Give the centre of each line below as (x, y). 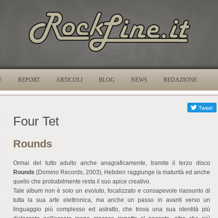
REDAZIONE (180, 80)
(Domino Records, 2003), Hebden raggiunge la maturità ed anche (122, 173)
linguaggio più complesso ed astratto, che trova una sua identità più (112, 209)
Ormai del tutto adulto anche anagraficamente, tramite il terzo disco (112, 163)
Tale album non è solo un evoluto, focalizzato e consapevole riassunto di (112, 191)
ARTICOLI (69, 80)
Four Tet (36, 121)
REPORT (29, 80)
